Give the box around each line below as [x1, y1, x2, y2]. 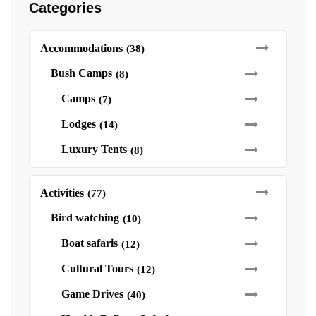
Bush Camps [51, 67, 112, 79]
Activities [40, 187, 84, 199]
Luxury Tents [61, 143, 127, 155]
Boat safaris [61, 237, 118, 249]
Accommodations [40, 42, 123, 54]
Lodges [61, 118, 96, 130]
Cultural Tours [61, 262, 133, 274]
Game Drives [61, 288, 123, 300]
